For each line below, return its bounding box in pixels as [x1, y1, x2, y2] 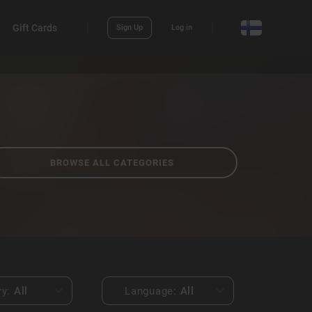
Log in [171, 23, 192, 32]
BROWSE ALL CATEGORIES [50, 157, 174, 168]
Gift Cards [13, 22, 57, 33]
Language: [125, 284, 180, 297]
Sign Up [116, 23, 143, 32]
